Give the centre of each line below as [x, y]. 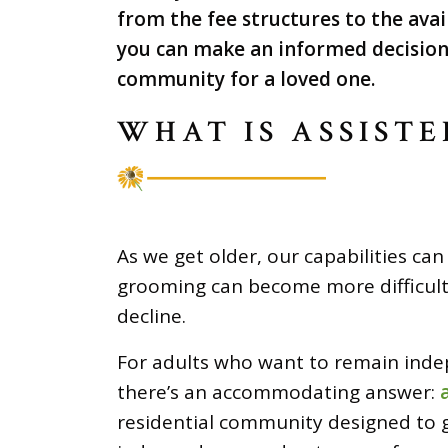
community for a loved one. [246, 78]
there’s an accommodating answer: [278, 391]
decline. [151, 315]
